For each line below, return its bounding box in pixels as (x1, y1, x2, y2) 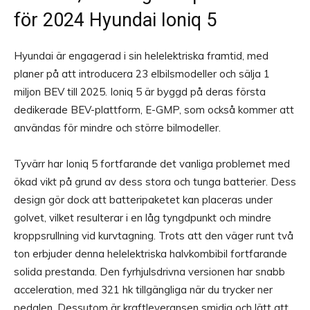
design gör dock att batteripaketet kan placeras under (14, 193, 273, 207)
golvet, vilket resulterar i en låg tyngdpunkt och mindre (14, 211, 271, 225)
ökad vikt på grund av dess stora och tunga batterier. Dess (14, 175, 296, 189)
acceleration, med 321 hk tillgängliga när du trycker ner (14, 283, 273, 297)
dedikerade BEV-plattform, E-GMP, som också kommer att (14, 103, 294, 117)
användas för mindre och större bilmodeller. (14, 121, 221, 135)
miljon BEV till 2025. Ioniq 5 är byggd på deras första (14, 85, 266, 99)
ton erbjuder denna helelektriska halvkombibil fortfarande (14, 247, 287, 261)
